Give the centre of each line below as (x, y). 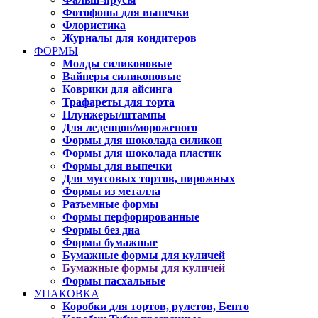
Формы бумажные (110, 242)
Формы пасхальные (114, 281)
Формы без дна (101, 230)
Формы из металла (111, 191)
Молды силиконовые (117, 64)
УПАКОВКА (67, 294)
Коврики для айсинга (117, 89)
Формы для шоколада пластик (142, 153)
